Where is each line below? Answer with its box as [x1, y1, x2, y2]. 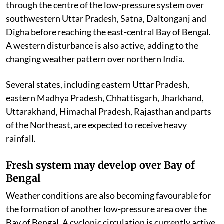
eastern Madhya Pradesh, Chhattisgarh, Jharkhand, [6, 92, 204, 104]
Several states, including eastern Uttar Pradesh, [6, 79, 189, 90]
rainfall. [6, 133, 36, 144]
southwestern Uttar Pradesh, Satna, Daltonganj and [6, 13, 206, 24]
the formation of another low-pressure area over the [6, 203, 207, 215]
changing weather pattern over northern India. [6, 53, 185, 65]
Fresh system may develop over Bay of [6, 159, 195, 172]
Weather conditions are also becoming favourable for [6, 190, 211, 201]
